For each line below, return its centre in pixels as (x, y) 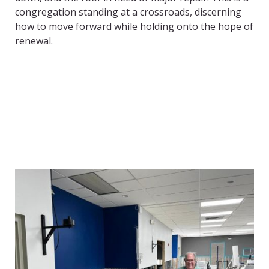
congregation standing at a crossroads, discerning (128, 12)
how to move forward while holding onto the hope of (134, 27)
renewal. (34, 41)
